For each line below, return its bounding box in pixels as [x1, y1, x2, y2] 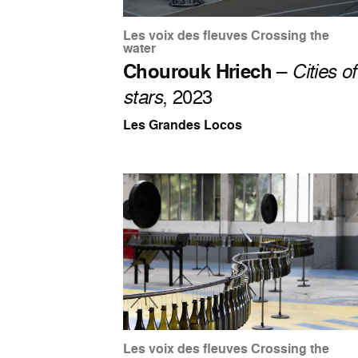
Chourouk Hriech [123, 58, 272, 86]
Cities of [292, 58, 356, 85]
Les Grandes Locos [123, 116, 243, 135]
